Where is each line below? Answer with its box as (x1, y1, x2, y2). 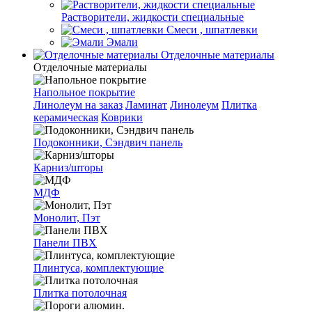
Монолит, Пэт (33, 212, 100, 224)
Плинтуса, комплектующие (33, 262, 164, 274)
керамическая (33, 111, 98, 123)
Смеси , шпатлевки (166, 24, 258, 36)
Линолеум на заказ (33, 99, 123, 111)
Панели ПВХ (33, 237, 97, 249)
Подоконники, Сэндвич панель (33, 136, 182, 148)
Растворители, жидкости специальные (61, 11, 244, 23)
